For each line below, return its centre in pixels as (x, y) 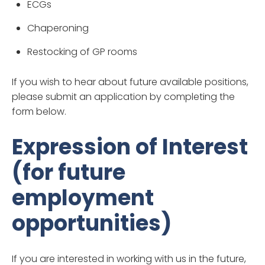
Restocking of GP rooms (82, 51)
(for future (69, 172)
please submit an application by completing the (123, 96)
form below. (39, 111)
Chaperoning (58, 28)
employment (83, 198)
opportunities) (92, 223)
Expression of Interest (130, 147)
